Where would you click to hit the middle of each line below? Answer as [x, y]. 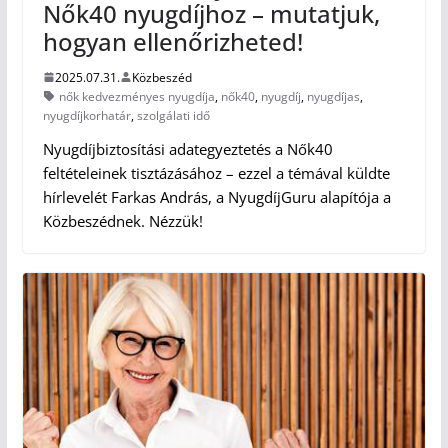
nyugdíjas [333, 96]
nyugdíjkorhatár [86, 115]
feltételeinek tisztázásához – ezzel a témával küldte [216, 172]
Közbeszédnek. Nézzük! [122, 220]
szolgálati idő [173, 115]
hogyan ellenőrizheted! [172, 41]
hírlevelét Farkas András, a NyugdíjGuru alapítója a [216, 196]
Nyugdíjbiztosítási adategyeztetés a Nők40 [187, 148]
